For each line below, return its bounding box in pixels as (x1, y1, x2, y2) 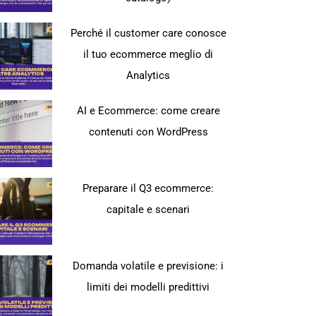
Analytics (126, 69, 171, 82)
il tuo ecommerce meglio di (83, 48, 214, 61)
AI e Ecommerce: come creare (76, 104, 220, 117)
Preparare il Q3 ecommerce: (83, 182, 214, 195)
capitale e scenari (107, 203, 190, 216)
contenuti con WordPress (88, 126, 208, 138)
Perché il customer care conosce (70, 27, 226, 39)
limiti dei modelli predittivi (87, 281, 210, 293)
